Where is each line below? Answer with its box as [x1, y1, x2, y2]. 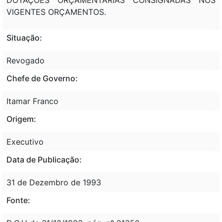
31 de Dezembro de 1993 [6, 177, 101, 187]
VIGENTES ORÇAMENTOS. [6, 6, 106, 17]
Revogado [6, 55, 45, 65]
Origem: [6, 113, 36, 124]
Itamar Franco [6, 96, 58, 106]
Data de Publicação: [6, 154, 82, 165]
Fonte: [6, 195, 30, 205]
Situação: [6, 32, 42, 43]
